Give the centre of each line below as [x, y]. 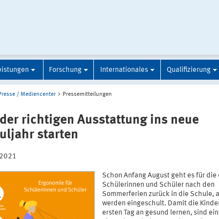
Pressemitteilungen [87, 94]
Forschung [65, 70]
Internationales [124, 70]
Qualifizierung [189, 70]
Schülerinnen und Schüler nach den [158, 185]
